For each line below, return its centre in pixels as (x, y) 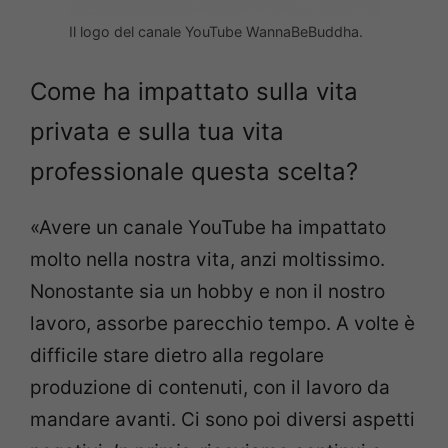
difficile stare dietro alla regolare (177, 356)
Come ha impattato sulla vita (194, 92)
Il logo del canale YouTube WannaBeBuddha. (216, 31)
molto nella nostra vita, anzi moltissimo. (207, 260)
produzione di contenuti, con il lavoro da (210, 388)
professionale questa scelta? (194, 172)
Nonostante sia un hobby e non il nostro (207, 292)
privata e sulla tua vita (157, 132)
